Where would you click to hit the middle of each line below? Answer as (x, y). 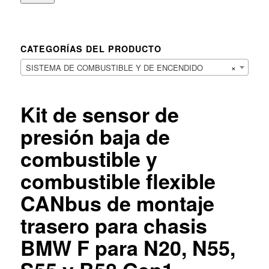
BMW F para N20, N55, (128, 248)
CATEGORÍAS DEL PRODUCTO (91, 49)
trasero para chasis (113, 225)
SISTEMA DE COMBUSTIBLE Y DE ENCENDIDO (114, 68)
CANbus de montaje (117, 203)
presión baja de (95, 137)
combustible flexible (118, 181)
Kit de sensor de (99, 114)
